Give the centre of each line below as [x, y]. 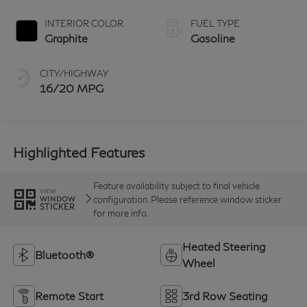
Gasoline [213, 38]
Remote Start [69, 296]
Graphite [66, 38]
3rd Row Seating [225, 296]
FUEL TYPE [215, 24]
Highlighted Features [78, 152]
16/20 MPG [71, 88]
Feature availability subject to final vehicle [176, 185]
